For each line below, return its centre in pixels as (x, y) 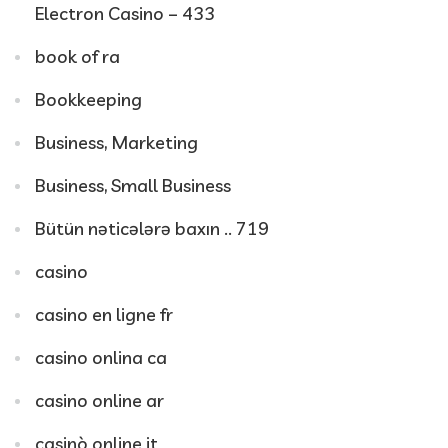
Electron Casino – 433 (125, 13)
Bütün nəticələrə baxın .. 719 (152, 228)
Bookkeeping (88, 99)
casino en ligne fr (104, 314)
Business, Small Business (133, 185)
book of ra (77, 56)
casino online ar (99, 400)
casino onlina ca (101, 357)
